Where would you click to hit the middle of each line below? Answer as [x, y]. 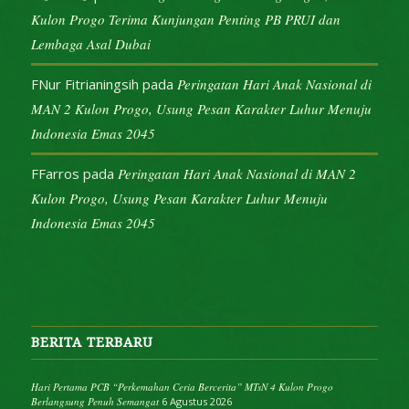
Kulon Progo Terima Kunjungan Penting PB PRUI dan [185, 20]
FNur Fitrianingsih [84, 84]
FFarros [55, 174]
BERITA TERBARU [92, 343]
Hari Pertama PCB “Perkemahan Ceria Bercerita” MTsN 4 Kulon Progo [182, 387]
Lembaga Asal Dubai [90, 44]
